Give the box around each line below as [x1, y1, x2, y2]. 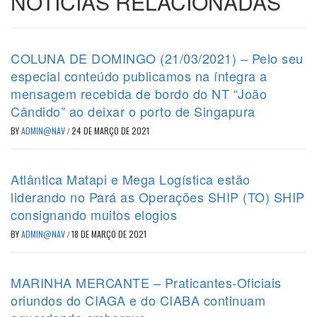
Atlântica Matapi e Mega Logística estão [11, 170, 250, 189]
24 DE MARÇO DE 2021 [71, 125, 149, 137]
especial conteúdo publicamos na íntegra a [11, 67, 267, 86]
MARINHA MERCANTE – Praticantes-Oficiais [11, 273, 282, 292]
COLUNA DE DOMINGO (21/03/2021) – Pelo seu [11, 49, 304, 68]
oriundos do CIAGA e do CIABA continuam [11, 291, 265, 310]
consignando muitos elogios [11, 205, 177, 224]
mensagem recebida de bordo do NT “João [11, 84, 267, 103]
